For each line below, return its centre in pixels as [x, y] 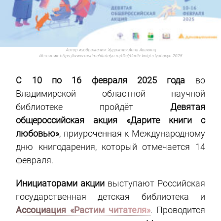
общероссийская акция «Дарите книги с [110, 120]
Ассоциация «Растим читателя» [83, 210]
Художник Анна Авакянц [131, 50]
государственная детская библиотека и [110, 197]
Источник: [49, 56]
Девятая [187, 107]
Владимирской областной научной [110, 94]
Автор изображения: [86, 50]
